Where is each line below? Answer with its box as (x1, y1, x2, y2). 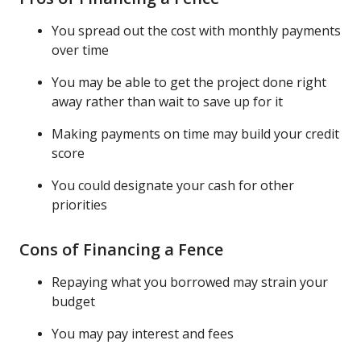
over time (52, 40, 109, 59)
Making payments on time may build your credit (52, 124, 339, 143)
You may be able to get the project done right (52, 73, 326, 91)
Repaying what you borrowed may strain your (52, 272, 328, 291)
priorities (52, 195, 107, 214)
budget (52, 292, 95, 310)
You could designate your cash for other (52, 176, 294, 194)
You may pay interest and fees (52, 324, 234, 342)
